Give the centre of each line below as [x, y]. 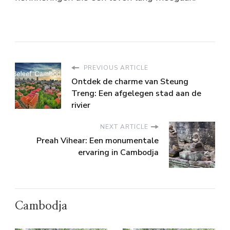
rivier [81, 106]
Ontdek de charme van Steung [130, 82]
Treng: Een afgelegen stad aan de [136, 94]
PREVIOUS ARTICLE [115, 68]
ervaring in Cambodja [118, 153]
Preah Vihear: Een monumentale [98, 141]
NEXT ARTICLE [124, 127]
